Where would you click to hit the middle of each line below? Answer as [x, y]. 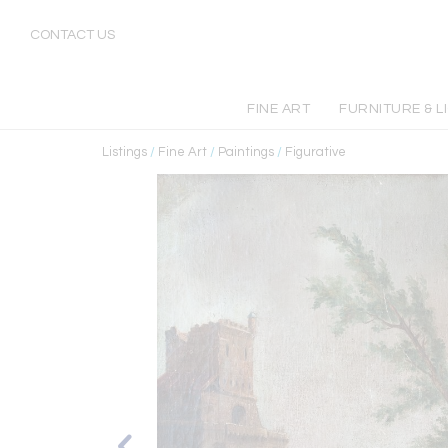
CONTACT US [72, 35]
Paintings [246, 152]
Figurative [315, 152]
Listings [124, 152]
